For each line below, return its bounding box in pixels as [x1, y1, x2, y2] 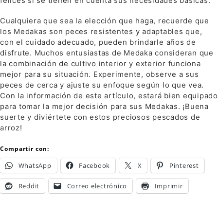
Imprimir [154, 182, 183, 191]
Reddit [18, 182, 39, 191]
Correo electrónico [67, 182, 127, 191]
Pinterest [169, 161, 199, 170]
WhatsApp [18, 161, 52, 170]
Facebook [79, 161, 110, 170]
